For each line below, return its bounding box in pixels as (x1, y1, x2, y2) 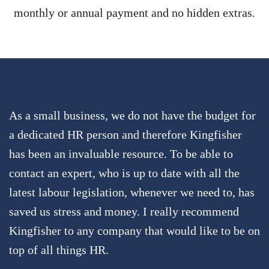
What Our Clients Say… (52, 84, 217, 103)
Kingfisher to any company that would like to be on (9, 223, 260, 237)
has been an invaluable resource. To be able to (9, 147, 233, 160)
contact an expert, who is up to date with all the (9, 166, 240, 180)
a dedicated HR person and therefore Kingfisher (9, 127, 242, 141)
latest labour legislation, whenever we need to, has (9, 185, 255, 199)
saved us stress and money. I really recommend (9, 204, 239, 218)
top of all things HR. (9, 243, 109, 256)
